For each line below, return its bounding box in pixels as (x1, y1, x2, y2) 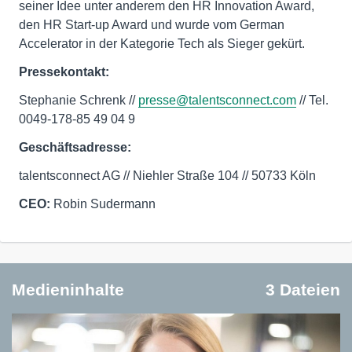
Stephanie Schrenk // (19, 93, 138, 108)
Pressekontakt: (19, 65, 109, 79)
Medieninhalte (12, 280, 124, 299)
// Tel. (296, 93, 328, 108)
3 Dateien (266, 280, 340, 299)
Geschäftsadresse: (19, 141, 131, 155)
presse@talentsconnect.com (138, 93, 296, 108)
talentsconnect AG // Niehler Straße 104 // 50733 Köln (19, 169, 316, 183)
